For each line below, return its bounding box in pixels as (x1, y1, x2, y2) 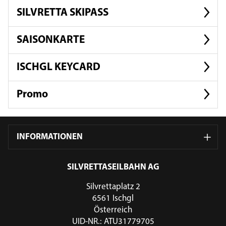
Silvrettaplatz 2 (86, 183, 140, 191)
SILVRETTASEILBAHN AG (67, 163, 159, 172)
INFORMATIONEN (17, 133, 83, 141)
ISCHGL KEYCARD (17, 62, 100, 73)
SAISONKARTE (17, 35, 85, 45)
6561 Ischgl (92, 194, 134, 203)
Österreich (94, 206, 132, 214)
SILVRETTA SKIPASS (17, 8, 108, 18)
